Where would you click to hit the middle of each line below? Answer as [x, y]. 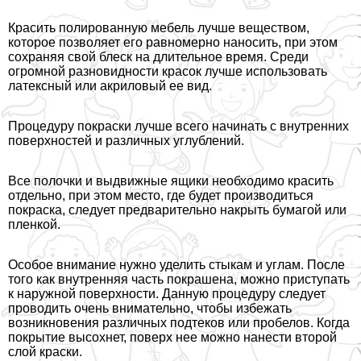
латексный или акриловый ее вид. [110, 85]
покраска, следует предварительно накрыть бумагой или [177, 210]
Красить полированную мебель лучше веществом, [159, 27]
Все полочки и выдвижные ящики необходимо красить [171, 180]
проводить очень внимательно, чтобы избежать [150, 308]
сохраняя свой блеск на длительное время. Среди [158, 56]
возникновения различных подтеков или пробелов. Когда [179, 322]
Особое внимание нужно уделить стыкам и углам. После [176, 264]
